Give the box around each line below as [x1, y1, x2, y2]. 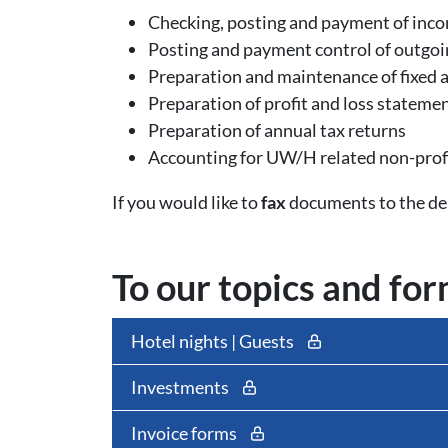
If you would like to [112, 191, 261, 213]
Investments [131, 375, 232, 398]
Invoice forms [131, 421, 240, 444]
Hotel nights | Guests [131, 329, 297, 352]
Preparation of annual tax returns [148, 119, 406, 141]
